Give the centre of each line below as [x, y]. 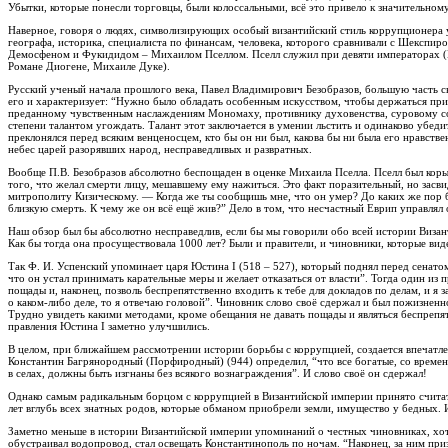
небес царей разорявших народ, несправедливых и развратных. [160, 149]
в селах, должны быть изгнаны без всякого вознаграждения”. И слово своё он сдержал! [217, 373]
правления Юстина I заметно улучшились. [109, 326]
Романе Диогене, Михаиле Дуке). [89, 66]
